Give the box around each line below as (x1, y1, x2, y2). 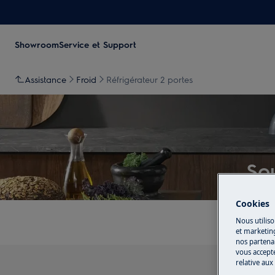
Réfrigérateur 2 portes (106, 74, 193, 85)
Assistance (25, 74, 66, 85)
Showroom (15, 39, 59, 50)
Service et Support (59, 39, 136, 50)
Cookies (236, 198, 269, 210)
